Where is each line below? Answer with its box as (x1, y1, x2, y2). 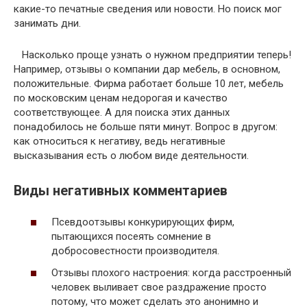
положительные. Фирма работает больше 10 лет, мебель (14, 77, 284, 90)
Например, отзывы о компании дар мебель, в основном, (14, 63, 280, 76)
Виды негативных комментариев (14, 182, 228, 199)
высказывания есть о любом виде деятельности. (14, 149, 249, 162)
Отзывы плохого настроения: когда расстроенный (51, 266, 291, 279)
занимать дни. (14, 17, 81, 30)
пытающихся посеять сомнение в (51, 230, 211, 243)
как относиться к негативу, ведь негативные (14, 135, 225, 148)
